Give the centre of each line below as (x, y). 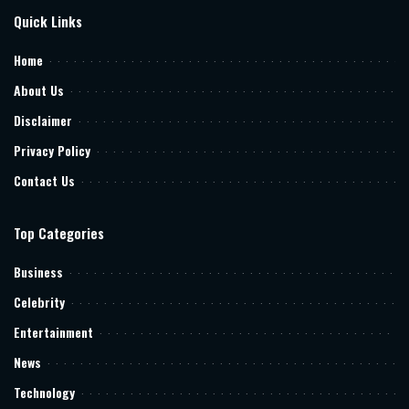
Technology (44, 392)
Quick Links (48, 21)
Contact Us (44, 180)
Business (38, 271)
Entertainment (53, 331)
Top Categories (59, 232)
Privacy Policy (52, 150)
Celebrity (39, 301)
